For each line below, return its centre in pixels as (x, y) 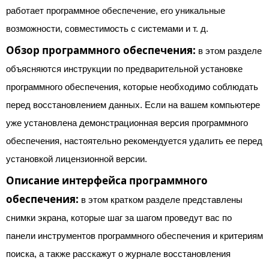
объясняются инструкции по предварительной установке (124, 69)
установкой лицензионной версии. (77, 159)
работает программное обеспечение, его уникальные (116, 11)
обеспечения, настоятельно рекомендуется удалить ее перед (134, 141)
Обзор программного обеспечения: (101, 50)
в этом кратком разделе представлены (161, 200)
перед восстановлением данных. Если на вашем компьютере (133, 105)
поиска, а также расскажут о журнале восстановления (118, 254)
